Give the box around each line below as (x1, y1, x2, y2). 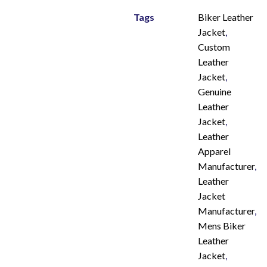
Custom (198, 41, 230, 52)
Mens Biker (198, 220, 246, 231)
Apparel (198, 145, 231, 157)
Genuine (198, 86, 231, 97)
